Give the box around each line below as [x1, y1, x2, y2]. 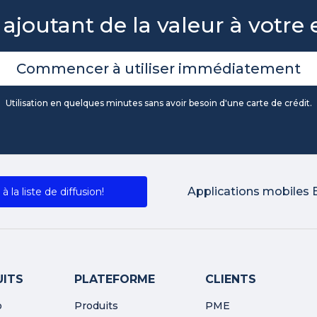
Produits [74, 299, 119, 312]
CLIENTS [204, 272, 256, 286]
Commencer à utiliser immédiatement [16, 59, 301, 77]
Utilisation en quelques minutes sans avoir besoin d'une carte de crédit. [5, 97, 312, 108]
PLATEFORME [74, 272, 156, 286]
